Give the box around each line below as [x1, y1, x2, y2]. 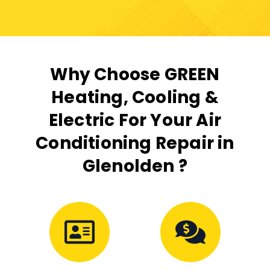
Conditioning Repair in [36, 131, 234, 155]
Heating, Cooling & [51, 86, 219, 110]
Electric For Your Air [48, 108, 222, 133]
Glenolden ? [82, 154, 188, 178]
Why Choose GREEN [50, 63, 220, 87]
